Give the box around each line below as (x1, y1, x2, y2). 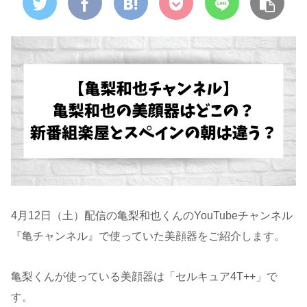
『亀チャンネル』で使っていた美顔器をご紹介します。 (11, 230, 285, 243)
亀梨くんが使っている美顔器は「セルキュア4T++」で (11, 271, 278, 283)
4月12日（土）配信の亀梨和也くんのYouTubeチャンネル (11, 210, 293, 222)
